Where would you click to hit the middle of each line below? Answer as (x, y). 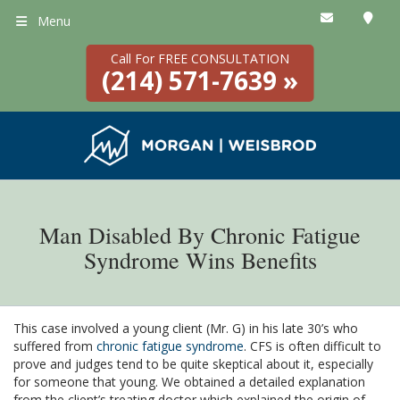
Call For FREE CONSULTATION (200, 58)
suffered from (55, 346)
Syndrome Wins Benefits (200, 260)
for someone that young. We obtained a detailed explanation (189, 382)
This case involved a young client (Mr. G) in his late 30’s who (186, 329)
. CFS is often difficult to (312, 346)
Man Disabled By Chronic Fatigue (200, 235)
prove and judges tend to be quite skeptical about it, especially (193, 364)
